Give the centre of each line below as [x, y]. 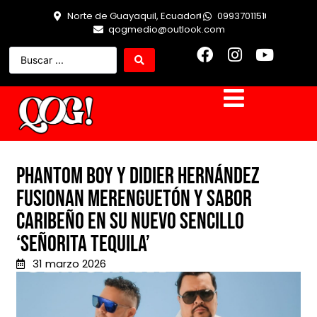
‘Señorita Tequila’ [83, 245]
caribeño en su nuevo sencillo [130, 222]
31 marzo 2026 [69, 264]
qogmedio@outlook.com [166, 29]
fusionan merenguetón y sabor [134, 200]
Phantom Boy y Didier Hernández [138, 177]
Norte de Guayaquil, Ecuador [133, 16]
